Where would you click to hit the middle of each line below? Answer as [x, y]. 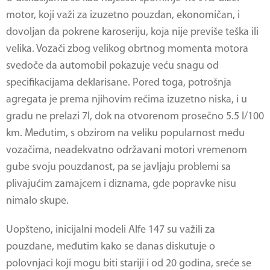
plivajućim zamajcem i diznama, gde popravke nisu [121, 184]
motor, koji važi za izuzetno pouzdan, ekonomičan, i [123, 15]
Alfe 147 [146, 230]
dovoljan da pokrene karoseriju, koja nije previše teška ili [132, 32]
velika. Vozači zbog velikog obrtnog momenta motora [127, 49]
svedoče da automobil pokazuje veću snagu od [112, 66]
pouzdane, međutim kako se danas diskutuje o [111, 247]
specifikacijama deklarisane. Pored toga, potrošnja [119, 83]
